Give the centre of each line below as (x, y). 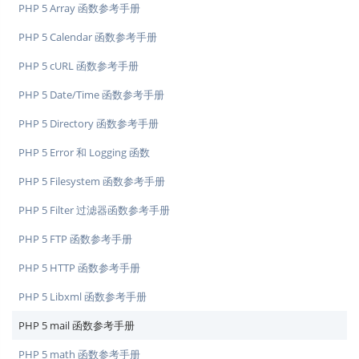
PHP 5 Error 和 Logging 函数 (84, 152)
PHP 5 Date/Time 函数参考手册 (91, 95)
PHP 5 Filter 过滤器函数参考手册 (94, 210)
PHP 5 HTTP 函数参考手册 (79, 268)
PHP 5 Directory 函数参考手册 (89, 123)
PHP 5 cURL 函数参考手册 (79, 66)
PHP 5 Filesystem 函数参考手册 (92, 181)
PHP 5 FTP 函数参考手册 (75, 239)
